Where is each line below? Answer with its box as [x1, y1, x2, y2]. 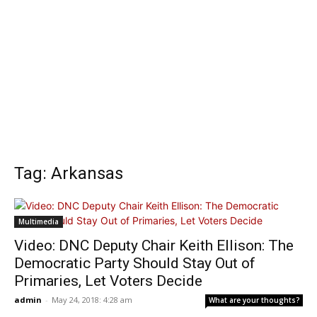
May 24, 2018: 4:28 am [52, 294, 132, 305]
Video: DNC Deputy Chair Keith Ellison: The [14, 237, 294, 254]
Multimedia [18, 217, 59, 226]
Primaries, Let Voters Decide [14, 272, 202, 289]
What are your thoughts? [209, 295, 300, 305]
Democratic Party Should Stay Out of [14, 255, 255, 272]
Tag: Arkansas [14, 163, 123, 183]
